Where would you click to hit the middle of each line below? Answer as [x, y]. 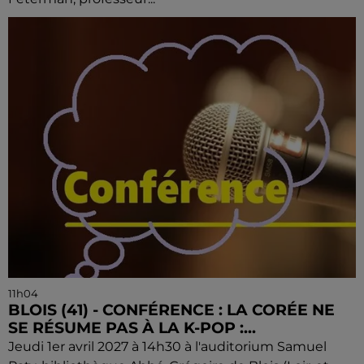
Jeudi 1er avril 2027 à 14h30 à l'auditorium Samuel [167, 346]
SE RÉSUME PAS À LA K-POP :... [132, 327]
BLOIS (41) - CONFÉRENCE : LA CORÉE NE [171, 310]
